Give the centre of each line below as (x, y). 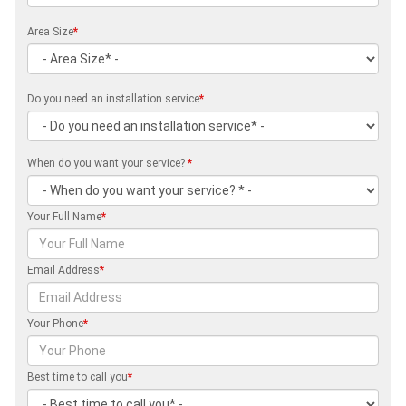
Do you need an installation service (113, 98)
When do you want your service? (107, 163)
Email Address (63, 270)
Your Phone (55, 323)
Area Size (50, 31)
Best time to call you (77, 377)
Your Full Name (64, 216)
